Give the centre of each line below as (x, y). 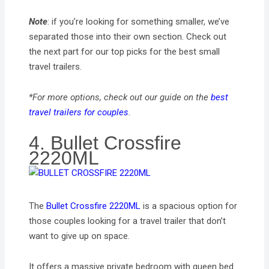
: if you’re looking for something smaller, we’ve (139, 21)
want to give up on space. (80, 236)
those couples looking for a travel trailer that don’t (128, 221)
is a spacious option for (189, 206)
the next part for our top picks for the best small (125, 51)
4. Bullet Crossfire (105, 143)
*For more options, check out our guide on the (120, 97)
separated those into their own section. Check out (128, 36)
